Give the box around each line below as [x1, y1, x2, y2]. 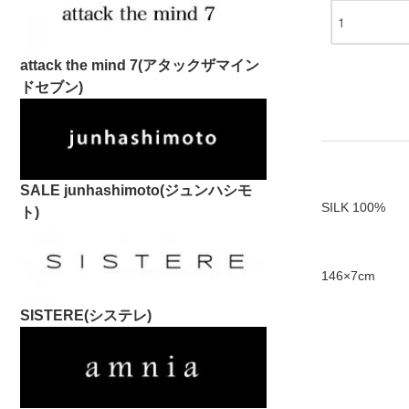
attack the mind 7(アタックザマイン [20, 58, 259, 74]
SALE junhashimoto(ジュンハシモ [20, 183, 252, 199]
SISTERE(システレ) [20, 308, 152, 324]
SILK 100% [321, 199, 385, 215]
